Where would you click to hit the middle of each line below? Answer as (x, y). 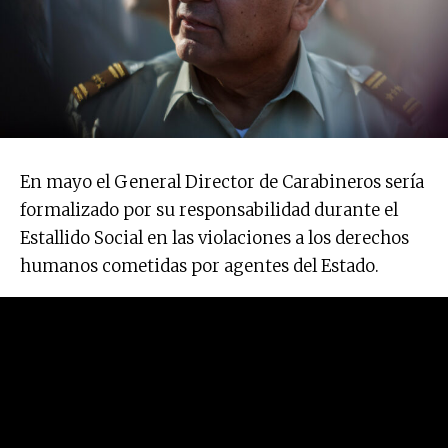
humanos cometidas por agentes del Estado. (199, 265)
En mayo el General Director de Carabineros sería (222, 181)
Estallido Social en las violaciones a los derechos (214, 237)
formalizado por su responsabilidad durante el (209, 209)
